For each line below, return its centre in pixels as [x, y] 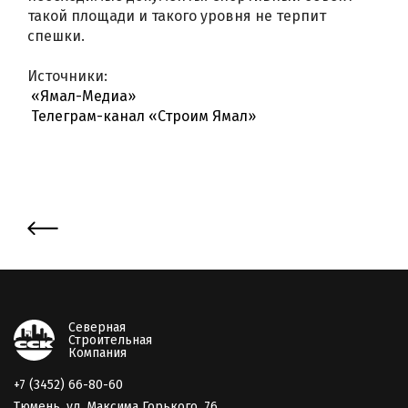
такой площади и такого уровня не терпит [177, 15]
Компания [97, 352]
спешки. [56, 36]
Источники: [67, 76]
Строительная [110, 340]
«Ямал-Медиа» [83, 96]
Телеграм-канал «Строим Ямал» [143, 116]
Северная [97, 327]
